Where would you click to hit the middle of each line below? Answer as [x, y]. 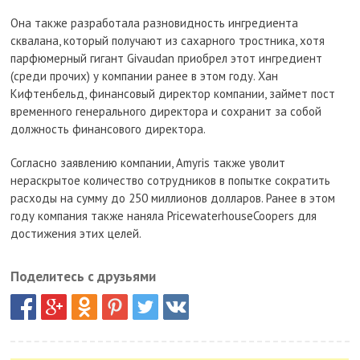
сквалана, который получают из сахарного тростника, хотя [168, 41]
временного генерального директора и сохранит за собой [166, 111]
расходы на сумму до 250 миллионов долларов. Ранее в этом [173, 198]
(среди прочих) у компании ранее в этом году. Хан [145, 76]
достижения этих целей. [76, 233]
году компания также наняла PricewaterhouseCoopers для [164, 216]
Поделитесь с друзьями [84, 276]
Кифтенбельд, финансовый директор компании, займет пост [173, 94]
